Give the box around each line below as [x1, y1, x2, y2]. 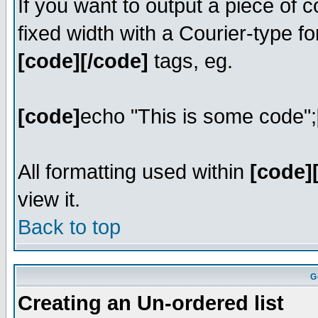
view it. [18, 188, 80, 211]
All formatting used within [18, 160, 250, 183]
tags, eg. [148, 50, 233, 72]
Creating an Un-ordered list [18, 292, 284, 314]
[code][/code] [18, 50, 148, 72]
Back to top [18, 216, 121, 238]
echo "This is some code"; [80, 105, 317, 128]
